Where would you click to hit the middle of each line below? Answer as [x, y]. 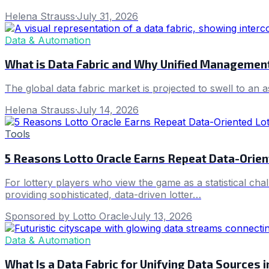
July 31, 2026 [107, 16]
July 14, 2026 [108, 110]
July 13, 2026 [162, 216]
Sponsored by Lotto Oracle [67, 216]
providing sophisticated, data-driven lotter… [103, 194]
